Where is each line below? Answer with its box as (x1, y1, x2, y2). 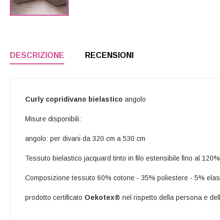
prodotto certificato (25, 193, 84, 201)
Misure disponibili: (25, 115, 81, 123)
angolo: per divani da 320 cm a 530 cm (25, 135, 145, 142)
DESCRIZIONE (10, 51, 64, 59)
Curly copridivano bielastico (25, 95, 125, 103)
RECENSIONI (85, 51, 134, 59)
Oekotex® (84, 193, 122, 201)
